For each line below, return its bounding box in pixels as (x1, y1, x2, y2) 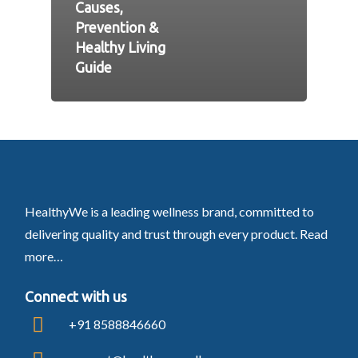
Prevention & (75, 20, 158, 36)
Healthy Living (75, 40, 165, 56)
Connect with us (24, 288, 127, 304)
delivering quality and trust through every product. (24, 225, 300, 241)
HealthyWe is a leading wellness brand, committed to (24, 203, 314, 219)
